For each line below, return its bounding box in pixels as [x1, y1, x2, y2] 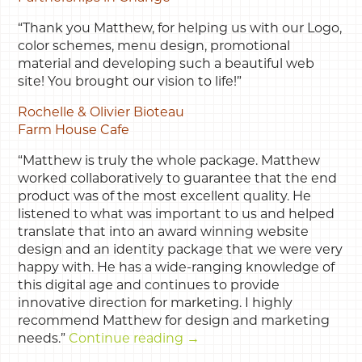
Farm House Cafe [18, 121, 130, 137]
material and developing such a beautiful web [18, 55, 315, 71]
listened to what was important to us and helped [18, 205, 335, 221]
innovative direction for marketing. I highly [18, 294, 293, 310]
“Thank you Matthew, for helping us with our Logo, [18, 19, 343, 36]
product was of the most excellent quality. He [18, 187, 312, 204]
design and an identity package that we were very [18, 241, 343, 257]
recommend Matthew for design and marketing [18, 312, 330, 328]
